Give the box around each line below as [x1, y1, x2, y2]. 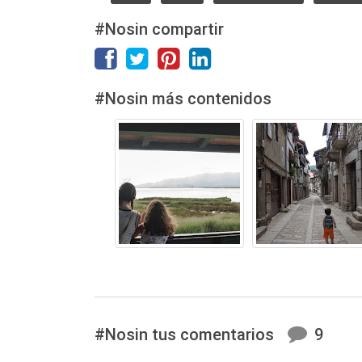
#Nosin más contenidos [95, 88, 271, 108]
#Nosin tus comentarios [95, 324, 278, 344]
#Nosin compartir [95, 19, 224, 39]
